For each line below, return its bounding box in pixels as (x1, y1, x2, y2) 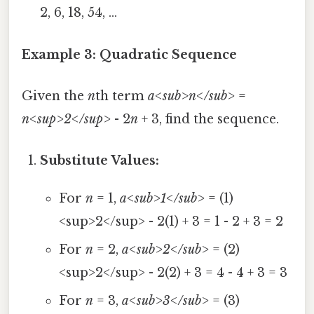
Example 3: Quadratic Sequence (22, 46, 237, 62)
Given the (22, 88, 88, 104)
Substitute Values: (40, 153, 160, 169)
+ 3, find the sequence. (138, 111, 279, 127)
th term (95, 88, 148, 104)
